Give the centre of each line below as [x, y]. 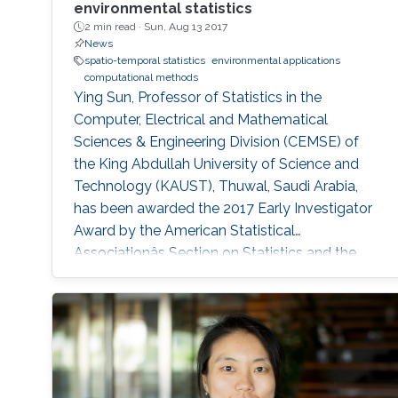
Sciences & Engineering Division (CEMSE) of [216, 142]
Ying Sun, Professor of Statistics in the [197, 98]
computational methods [141, 78]
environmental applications [275, 61]
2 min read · [114, 27]
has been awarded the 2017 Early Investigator [223, 209]
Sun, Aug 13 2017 [185, 27]
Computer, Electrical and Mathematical [200, 120]
